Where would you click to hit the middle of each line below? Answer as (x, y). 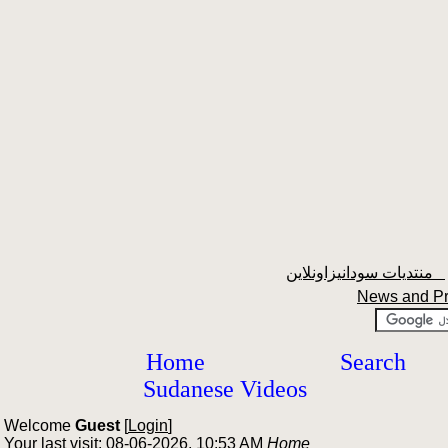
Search (373, 362)
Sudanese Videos (225, 389)
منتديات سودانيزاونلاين (439, 272)
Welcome (39, 425)
